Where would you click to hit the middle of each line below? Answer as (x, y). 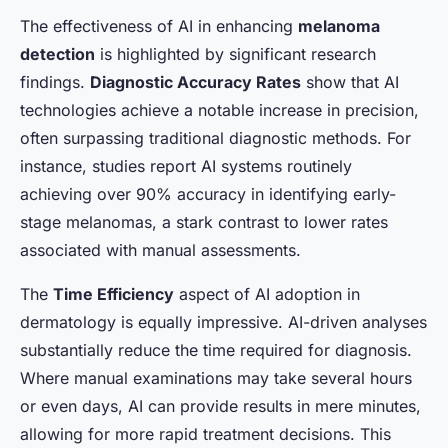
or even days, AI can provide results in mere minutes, (220, 406)
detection (57, 54)
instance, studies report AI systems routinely (186, 166)
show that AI (350, 82)
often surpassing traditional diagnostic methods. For (215, 138)
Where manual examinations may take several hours (216, 378)
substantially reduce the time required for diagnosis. (216, 350)
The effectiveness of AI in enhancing (159, 26)
